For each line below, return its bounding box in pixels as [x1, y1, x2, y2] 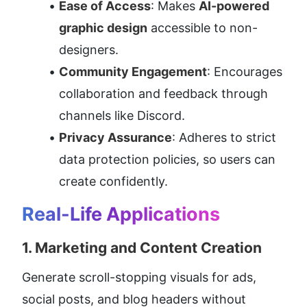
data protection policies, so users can [59, 152, 275, 167]
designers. [59, 42, 119, 58]
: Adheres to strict [172, 130, 276, 145]
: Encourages [207, 64, 282, 79]
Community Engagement [59, 64, 207, 79]
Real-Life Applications [22, 203, 220, 226]
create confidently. [59, 174, 168, 189]
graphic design [59, 21, 147, 36]
